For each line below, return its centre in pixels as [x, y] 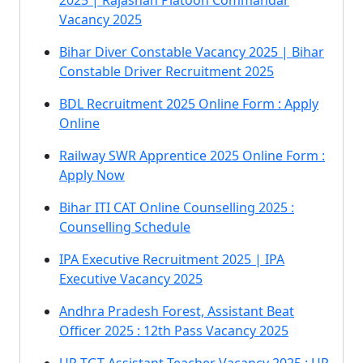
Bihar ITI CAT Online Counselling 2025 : [177, 207]
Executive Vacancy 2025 [131, 279]
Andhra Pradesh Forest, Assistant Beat [177, 311]
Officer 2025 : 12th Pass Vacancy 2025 [174, 331]
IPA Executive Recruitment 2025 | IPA [172, 259]
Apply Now [92, 175]
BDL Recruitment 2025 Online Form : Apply [189, 104]
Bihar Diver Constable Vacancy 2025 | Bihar [192, 52]
